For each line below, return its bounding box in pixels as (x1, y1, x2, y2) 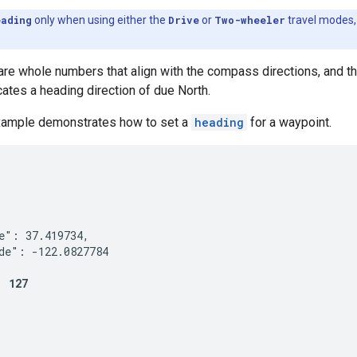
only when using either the (32, 13, 168, 26)
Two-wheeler (214, 13, 285, 26)
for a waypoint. (247, 114, 331, 130)
